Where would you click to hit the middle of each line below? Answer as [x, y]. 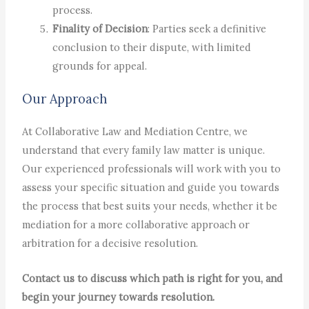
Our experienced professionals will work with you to [152, 169]
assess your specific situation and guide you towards [151, 188]
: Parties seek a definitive [207, 28]
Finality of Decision [100, 28]
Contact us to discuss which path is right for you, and [153, 278]
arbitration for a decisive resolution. [110, 243]
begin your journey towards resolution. [119, 297]
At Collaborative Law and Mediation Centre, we [135, 132]
